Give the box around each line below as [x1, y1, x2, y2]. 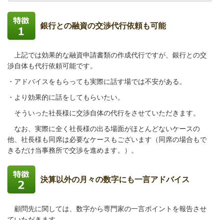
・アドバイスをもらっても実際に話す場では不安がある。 [7, 78, 186, 85]
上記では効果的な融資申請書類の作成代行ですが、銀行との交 [7, 51, 207, 59]
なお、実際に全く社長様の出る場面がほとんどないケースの [7, 125, 200, 133]
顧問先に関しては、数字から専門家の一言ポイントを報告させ [7, 205, 207, 213]
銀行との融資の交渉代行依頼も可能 [40, 22, 166, 30]
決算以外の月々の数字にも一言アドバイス [40, 175, 190, 184]
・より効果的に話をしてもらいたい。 [7, 93, 124, 101]
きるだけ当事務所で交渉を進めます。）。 [7, 146, 138, 154]
